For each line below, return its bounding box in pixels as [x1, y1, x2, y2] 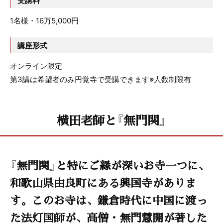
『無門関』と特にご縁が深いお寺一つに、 [10, 157, 209, 173]
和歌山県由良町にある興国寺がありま [10, 174, 196, 190]
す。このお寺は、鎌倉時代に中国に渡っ [10, 192, 207, 208]
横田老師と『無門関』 [57, 111, 166, 128]
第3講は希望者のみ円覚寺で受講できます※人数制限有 [10, 73, 191, 85]
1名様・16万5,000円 [10, 14, 79, 26]
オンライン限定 [10, 60, 62, 71]
